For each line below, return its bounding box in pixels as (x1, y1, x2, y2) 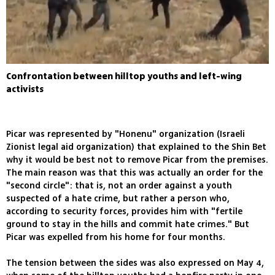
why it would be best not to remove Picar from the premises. (6, 153, 268, 167)
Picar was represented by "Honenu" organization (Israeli (6, 128, 245, 141)
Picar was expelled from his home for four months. (6, 231, 225, 244)
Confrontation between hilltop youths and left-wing (6, 70, 242, 83)
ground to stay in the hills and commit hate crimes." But (6, 218, 249, 231)
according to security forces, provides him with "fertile (6, 205, 242, 219)
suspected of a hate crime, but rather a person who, (6, 192, 230, 206)
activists (6, 83, 44, 96)
